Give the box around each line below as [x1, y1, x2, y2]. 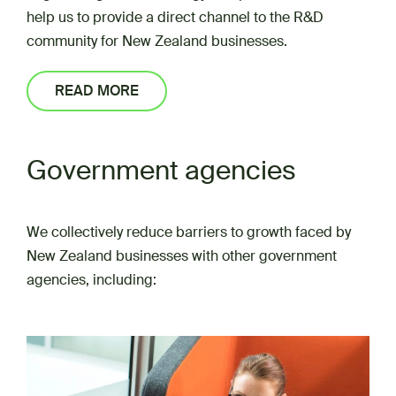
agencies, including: [27, 270, 156, 289]
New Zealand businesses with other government [27, 247, 337, 265]
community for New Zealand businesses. [27, 32, 287, 50]
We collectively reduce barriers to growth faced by [27, 223, 351, 241]
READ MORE [55, 81, 139, 100]
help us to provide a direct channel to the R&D [27, 8, 324, 27]
